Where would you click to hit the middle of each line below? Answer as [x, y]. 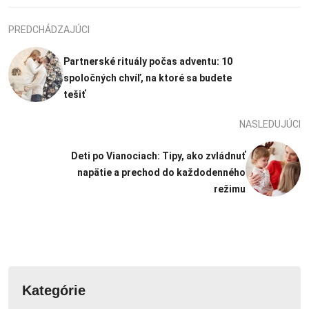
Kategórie [54, 290]
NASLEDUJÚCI [270, 124]
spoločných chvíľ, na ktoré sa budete [148, 78]
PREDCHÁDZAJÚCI [49, 29]
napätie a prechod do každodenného [161, 172]
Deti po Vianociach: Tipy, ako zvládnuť [158, 156]
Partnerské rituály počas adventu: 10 [148, 61]
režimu [230, 189]
